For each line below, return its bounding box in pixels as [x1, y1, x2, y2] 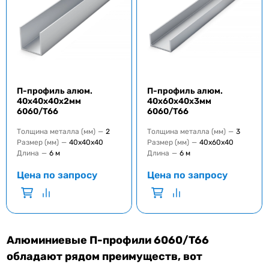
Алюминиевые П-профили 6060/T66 [7, 233, 210, 247]
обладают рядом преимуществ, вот [7, 249, 203, 263]
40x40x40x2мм [17, 95, 82, 106]
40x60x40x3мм [147, 95, 211, 106]
